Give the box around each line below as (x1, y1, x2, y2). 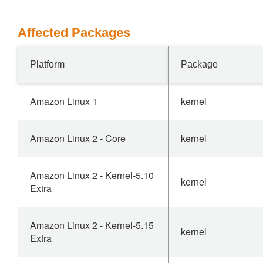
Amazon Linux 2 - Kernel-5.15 (30, 218, 154, 232)
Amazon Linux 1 (30, 95, 97, 108)
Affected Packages (18, 25, 130, 40)
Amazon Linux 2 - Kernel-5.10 (30, 168, 154, 182)
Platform (30, 59, 65, 69)
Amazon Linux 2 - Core (30, 131, 126, 145)
